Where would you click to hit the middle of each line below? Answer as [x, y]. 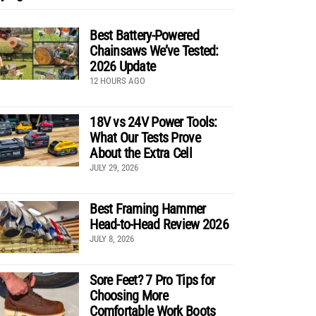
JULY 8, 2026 [112, 238]
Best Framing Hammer [148, 208]
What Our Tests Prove [145, 137]
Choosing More [129, 295]
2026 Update [123, 66]
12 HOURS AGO [118, 80]
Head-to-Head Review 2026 [159, 224]
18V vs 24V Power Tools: [153, 122]
